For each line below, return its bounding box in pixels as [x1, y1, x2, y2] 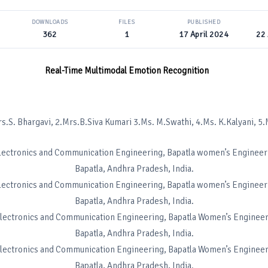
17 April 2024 [179, 29, 229, 39]
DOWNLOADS [32, 19, 68, 26]
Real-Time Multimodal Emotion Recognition [45, 65, 209, 76]
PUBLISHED [187, 19, 221, 26]
